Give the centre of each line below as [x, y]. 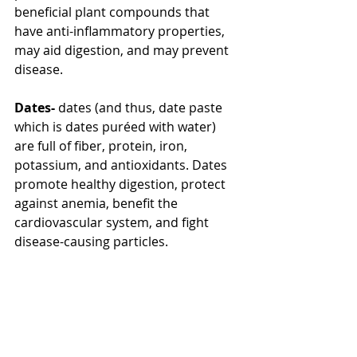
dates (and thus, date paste [140, 107]
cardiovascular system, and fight [113, 222]
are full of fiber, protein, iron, [102, 145]
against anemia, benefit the [98, 203]
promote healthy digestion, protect [122, 184]
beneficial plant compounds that [114, 12]
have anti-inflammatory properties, [121, 31]
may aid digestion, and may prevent [123, 50]
